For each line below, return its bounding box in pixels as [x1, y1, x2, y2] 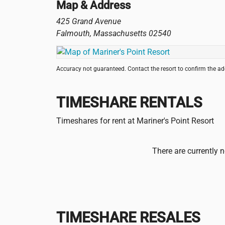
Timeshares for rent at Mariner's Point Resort [56, 116, 214, 126]
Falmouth [56, 28, 90, 38]
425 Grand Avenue [56, 16, 121, 26]
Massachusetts [93, 28, 147, 38]
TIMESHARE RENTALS [56, 93, 202, 111]
